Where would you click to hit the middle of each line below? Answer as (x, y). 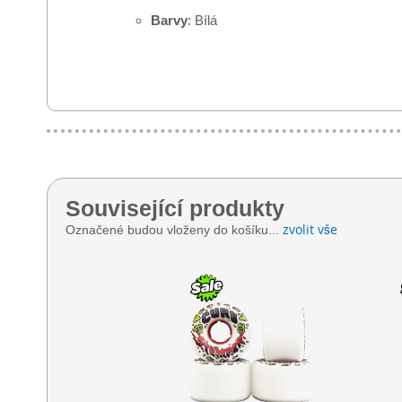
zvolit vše (310, 229)
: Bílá (202, 20)
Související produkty (175, 208)
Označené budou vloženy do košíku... (174, 229)
